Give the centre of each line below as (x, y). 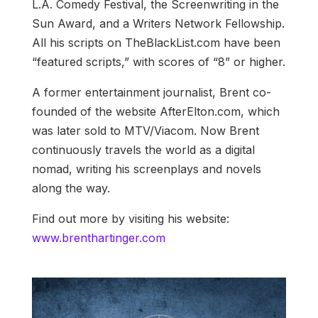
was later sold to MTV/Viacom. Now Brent (145, 131)
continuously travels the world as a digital (143, 150)
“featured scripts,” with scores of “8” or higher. (158, 62)
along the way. (71, 188)
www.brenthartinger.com (98, 238)
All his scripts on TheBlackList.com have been (156, 43)
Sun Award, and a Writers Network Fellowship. (158, 24)
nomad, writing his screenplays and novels (146, 169)
